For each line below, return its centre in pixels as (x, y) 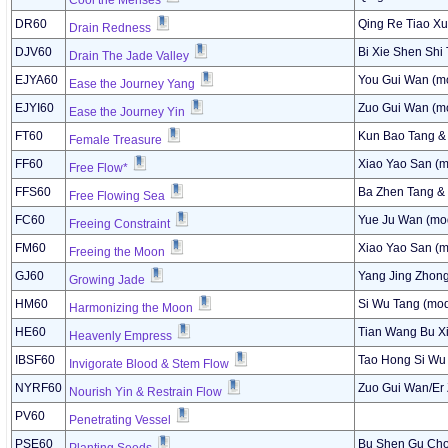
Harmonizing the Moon (131, 308)
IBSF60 (35, 360)
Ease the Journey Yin (127, 112)
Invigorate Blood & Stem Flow (149, 364)
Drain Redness (110, 28)
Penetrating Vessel (120, 420)
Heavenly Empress (120, 336)
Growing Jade (107, 280)
